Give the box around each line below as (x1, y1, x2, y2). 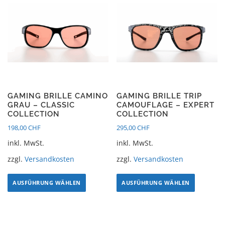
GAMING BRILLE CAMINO (8, 91, 108, 101)
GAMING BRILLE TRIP (117, 91, 202, 101)
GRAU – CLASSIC (8, 100, 75, 110)
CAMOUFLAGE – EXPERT (117, 100, 215, 110)
